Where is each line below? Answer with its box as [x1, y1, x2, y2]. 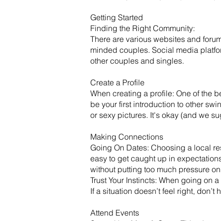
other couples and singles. [90, 56, 184, 66]
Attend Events [90, 208, 139, 218]
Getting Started [90, 12, 143, 22]
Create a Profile [90, 77, 145, 87]
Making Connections [90, 132, 163, 142]
